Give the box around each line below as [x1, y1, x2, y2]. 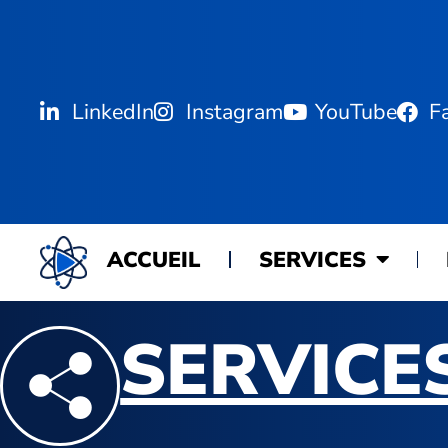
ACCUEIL [107, 244, 202, 275]
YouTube [314, 97, 397, 127]
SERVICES [258, 244, 366, 275]
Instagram [185, 97, 283, 127]
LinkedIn [71, 97, 154, 127]
